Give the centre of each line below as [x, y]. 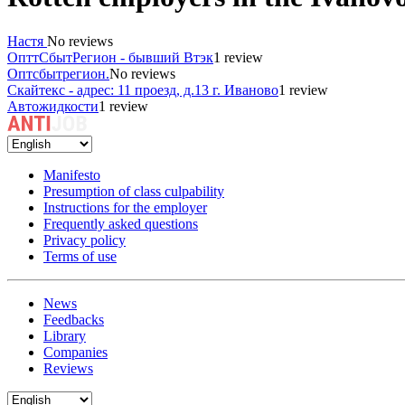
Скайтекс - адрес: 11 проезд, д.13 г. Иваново [143, 89]
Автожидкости [53, 106]
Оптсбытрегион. [58, 73]
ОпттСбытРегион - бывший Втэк [110, 57]
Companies [75, 352]
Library [65, 335]
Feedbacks [74, 319]
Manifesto [72, 174]
